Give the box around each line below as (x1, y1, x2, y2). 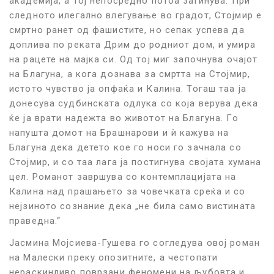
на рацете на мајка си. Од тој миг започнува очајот (9, 54, 258, 65)
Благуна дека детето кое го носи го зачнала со (9, 142, 242, 154)
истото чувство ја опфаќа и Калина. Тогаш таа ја (9, 83, 246, 95)
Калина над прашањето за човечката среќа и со (9, 186, 246, 198)
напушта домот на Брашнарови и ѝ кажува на (9, 127, 229, 139)
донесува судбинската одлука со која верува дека (9, 98, 258, 109)
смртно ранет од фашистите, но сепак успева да (9, 24, 245, 36)
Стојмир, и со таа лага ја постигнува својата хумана (9, 157, 262, 168)
